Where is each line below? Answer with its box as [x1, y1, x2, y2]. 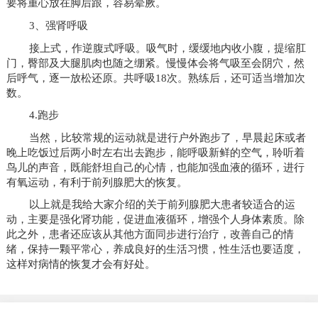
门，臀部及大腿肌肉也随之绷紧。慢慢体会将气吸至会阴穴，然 [6, 56, 305, 69]
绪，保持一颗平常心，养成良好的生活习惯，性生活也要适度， [6, 243, 305, 256]
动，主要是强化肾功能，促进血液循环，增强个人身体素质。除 [6, 213, 305, 226]
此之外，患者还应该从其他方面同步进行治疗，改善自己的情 [6, 228, 294, 241]
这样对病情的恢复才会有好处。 [6, 258, 155, 270]
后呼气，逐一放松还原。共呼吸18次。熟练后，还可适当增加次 [6, 71, 305, 84]
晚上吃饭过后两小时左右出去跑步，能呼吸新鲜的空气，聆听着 [6, 146, 305, 158]
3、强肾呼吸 [28, 18, 88, 31]
